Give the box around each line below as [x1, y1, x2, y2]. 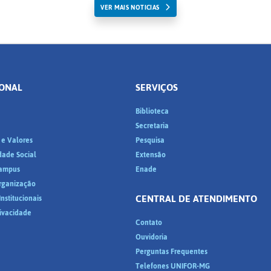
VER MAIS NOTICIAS [100, 1, 160, 14]
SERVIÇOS [135, 78, 178, 97]
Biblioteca [135, 104, 169, 119]
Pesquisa [135, 133, 165, 148]
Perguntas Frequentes [135, 244, 207, 259]
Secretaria [135, 119, 169, 133]
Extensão [135, 148, 166, 162]
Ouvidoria [135, 230, 168, 244]
